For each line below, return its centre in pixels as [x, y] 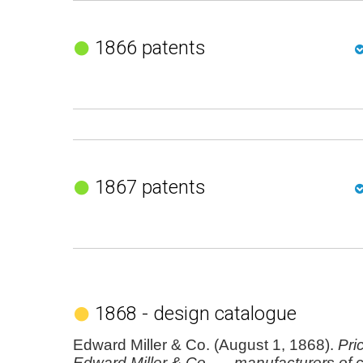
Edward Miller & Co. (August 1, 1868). [205, 345]
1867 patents [149, 187]
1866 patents [149, 48]
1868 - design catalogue [195, 314]
